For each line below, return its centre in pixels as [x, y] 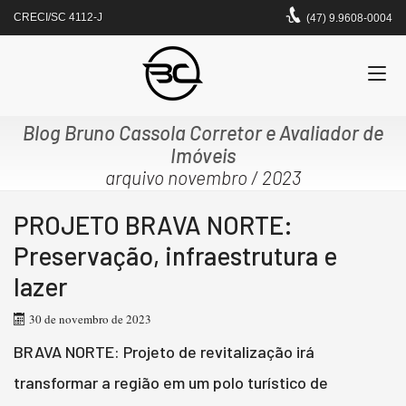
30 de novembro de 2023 [90, 319]
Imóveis [203, 155]
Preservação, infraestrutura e [175, 256]
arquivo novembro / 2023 [203, 177]
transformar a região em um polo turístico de [171, 382]
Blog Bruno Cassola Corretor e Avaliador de [203, 132]
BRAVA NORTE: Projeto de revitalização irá [164, 351]
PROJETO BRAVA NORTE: [153, 225]
